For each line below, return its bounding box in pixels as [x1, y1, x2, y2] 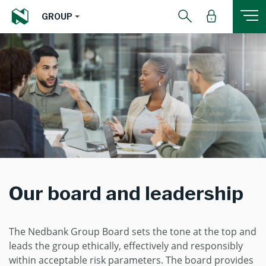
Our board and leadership [9, 182, 243, 205]
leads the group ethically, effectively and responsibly [9, 239, 243, 252]
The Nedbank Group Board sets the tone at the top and [9, 225, 256, 238]
